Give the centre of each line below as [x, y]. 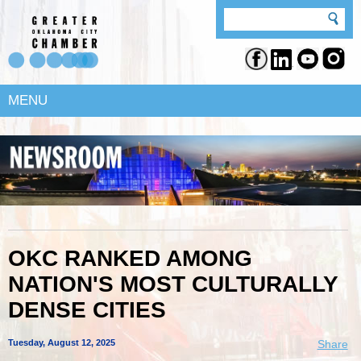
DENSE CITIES [87, 309]
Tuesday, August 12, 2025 [62, 343]
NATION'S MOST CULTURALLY [173, 284]
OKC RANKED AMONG [130, 258]
